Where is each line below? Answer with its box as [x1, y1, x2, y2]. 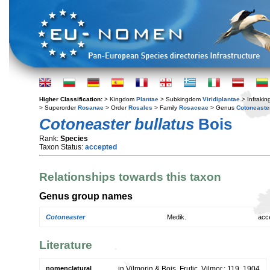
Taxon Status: [39, 143, 85, 151]
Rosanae [78, 104, 104, 111]
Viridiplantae [202, 96, 240, 102]
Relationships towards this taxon [39, 171, 221, 184]
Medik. [167, 213, 186, 221]
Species [60, 134, 88, 143]
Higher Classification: [39, 96, 104, 102]
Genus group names [39, 190, 133, 201]
